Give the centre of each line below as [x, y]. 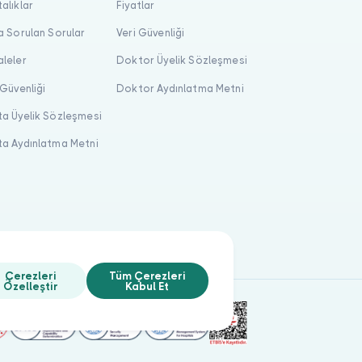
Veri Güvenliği [151, 33]
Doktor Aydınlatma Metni [180, 88]
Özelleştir [30, 286]
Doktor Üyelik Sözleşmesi [182, 61]
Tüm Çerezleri [147, 276]
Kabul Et [147, 286]
